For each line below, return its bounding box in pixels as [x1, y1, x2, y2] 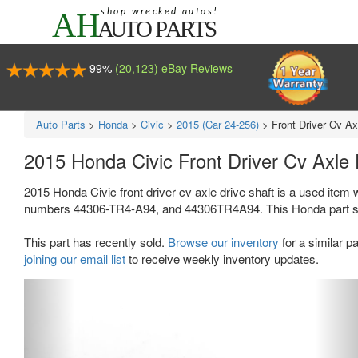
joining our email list [24, 250, 125, 267]
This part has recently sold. [24, 233, 168, 250]
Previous [49, 277, 111, 300]
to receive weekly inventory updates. [125, 250, 319, 267]
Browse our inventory [168, 233, 279, 250]
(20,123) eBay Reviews [114, 60, 233, 76]
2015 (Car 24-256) [177, 117, 259, 132]
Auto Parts [36, 117, 86, 132]
